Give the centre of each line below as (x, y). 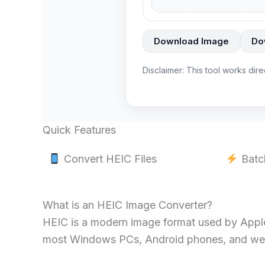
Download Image (191, 41)
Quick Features (79, 130)
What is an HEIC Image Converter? (127, 205)
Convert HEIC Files (109, 159)
